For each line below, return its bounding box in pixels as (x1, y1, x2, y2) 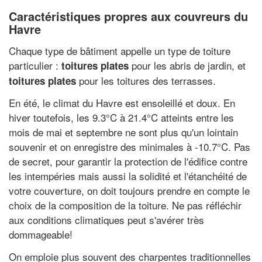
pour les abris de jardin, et (129, 57, 246, 73)
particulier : (9, 57, 61, 73)
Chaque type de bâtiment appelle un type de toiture (9, 43, 230, 58)
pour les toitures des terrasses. (76, 73, 216, 88)
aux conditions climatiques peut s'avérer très (9, 212, 204, 227)
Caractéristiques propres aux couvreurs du (9, 8, 248, 25)
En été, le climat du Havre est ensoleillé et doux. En (9, 95, 235, 110)
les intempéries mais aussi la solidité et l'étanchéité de (9, 168, 247, 183)
